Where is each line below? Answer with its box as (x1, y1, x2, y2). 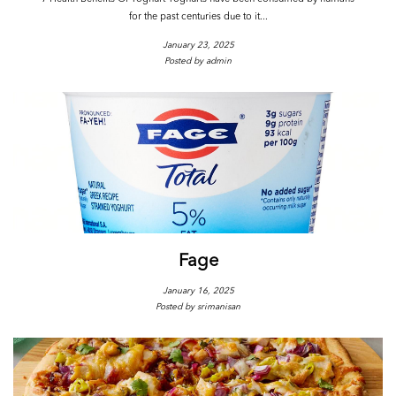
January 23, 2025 (162, 41, 234, 49)
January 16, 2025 (162, 286, 234, 295)
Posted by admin (164, 57, 232, 65)
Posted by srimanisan (156, 302, 240, 311)
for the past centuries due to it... (128, 12, 268, 22)
